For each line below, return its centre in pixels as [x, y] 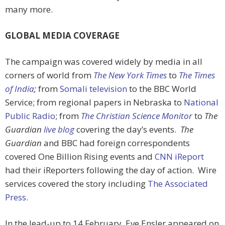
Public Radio [30, 116]
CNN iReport [179, 157]
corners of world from [49, 75]
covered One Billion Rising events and [80, 157]
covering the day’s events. [127, 130]
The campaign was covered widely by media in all [104, 62]
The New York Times [130, 75]
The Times [197, 75]
